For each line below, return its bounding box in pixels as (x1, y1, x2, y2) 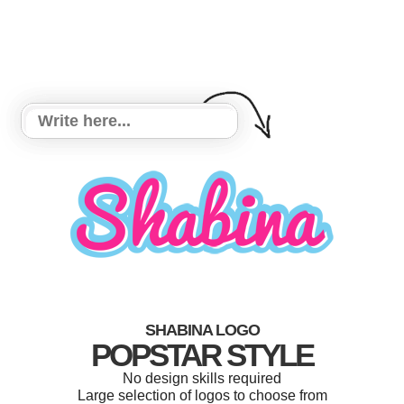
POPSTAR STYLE (91, 337, 313, 372)
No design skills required (123, 371, 281, 386)
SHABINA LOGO (144, 321, 260, 339)
